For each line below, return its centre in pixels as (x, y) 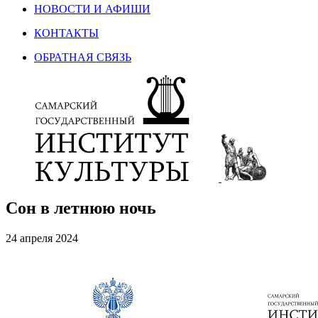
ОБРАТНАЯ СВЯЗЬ (83, 57)
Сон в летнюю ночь (81, 208)
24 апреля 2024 (42, 238)
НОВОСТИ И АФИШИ (92, 9)
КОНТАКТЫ (66, 33)
